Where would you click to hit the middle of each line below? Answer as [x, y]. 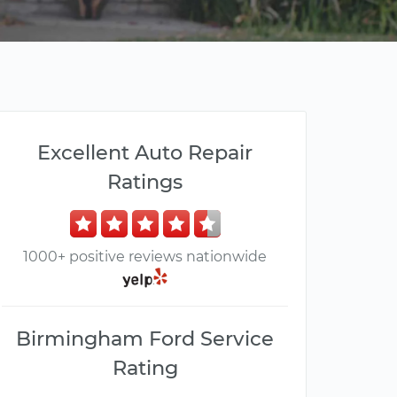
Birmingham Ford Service [145, 339]
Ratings [145, 182]
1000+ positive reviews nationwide [145, 257]
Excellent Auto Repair [145, 152]
